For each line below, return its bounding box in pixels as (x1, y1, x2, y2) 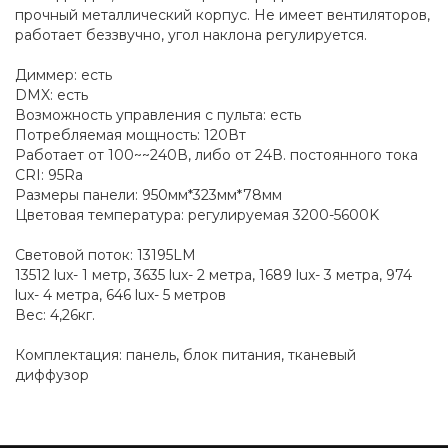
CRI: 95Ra (15, 166, 83, 184)
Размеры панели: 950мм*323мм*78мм (15, 186, 282, 204)
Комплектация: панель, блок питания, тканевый (15, 346, 356, 364)
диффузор (15, 366, 89, 384)
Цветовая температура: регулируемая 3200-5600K (15, 206, 379, 224)
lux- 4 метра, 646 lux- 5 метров (15, 286, 226, 304)
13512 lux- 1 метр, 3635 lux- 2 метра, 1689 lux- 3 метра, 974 (15, 266, 412, 284)
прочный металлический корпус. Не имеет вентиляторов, (15, 6, 430, 24)
